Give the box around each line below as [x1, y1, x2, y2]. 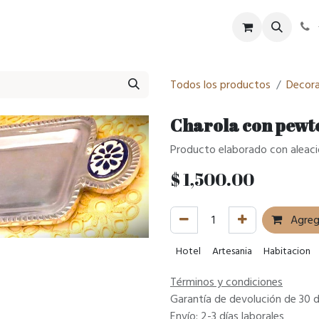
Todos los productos [170, 75, 271, 94]
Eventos [82, 18, 122, 36]
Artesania [212, 243, 252, 259]
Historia [145, 18, 183, 36]
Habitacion [263, 243, 310, 259]
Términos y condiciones [170, 273, 283, 291]
